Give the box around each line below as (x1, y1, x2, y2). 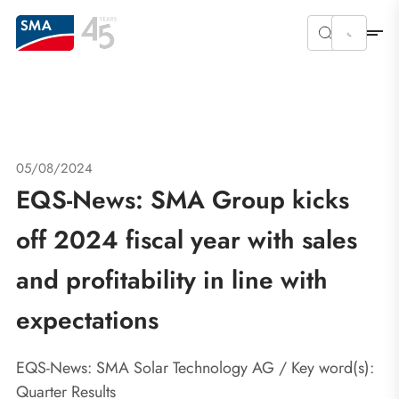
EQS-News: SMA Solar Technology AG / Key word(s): (16, 355, 374, 379)
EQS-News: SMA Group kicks (16, 181, 349, 218)
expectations (16, 301, 159, 338)
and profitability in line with (16, 261, 328, 298)
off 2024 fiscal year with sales (16, 221, 357, 258)
